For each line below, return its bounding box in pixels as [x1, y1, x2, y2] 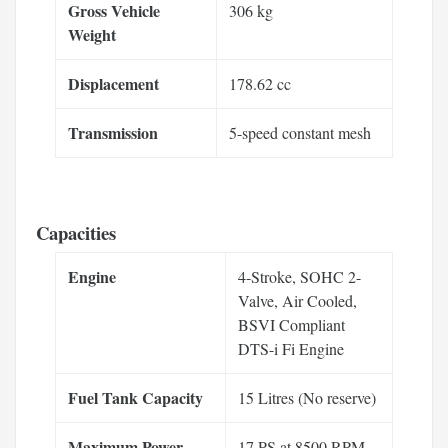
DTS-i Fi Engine [238, 337, 344, 359]
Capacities [36, 218, 116, 246]
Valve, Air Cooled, [238, 289, 357, 311]
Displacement [68, 71, 159, 95]
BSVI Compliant [238, 313, 345, 335]
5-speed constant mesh [229, 121, 371, 143]
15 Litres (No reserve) [238, 386, 376, 408]
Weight [68, 22, 116, 46]
